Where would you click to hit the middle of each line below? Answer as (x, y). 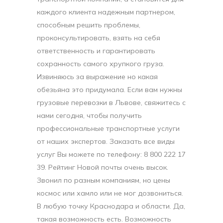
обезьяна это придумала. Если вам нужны (110, 90)
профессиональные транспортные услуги (108, 129)
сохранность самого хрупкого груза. (101, 64)
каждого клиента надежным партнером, (106, 12)
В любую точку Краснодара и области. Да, (111, 206)
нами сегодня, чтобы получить (89, 116)
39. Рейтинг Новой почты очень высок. (103, 167)
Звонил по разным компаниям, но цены (104, 180)
